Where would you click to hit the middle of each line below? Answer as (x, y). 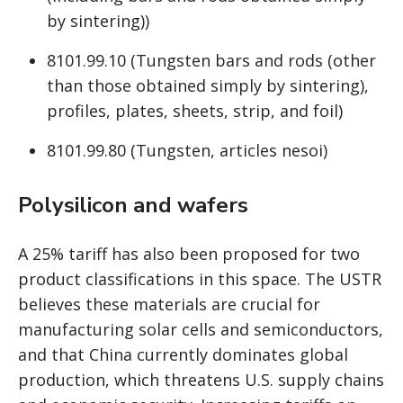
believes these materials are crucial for (169, 304)
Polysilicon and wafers (133, 206)
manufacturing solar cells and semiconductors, (201, 330)
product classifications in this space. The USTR (200, 279)
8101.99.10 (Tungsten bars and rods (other (211, 61)
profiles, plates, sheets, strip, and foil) (195, 111)
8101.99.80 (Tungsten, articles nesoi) (187, 151)
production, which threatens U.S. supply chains (201, 380)
